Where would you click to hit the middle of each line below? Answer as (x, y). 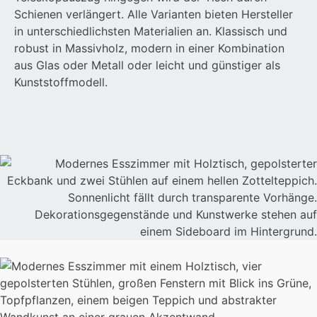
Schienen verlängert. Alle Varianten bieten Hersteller (154, 14)
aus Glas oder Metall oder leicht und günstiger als (147, 65)
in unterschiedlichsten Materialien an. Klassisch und (151, 31)
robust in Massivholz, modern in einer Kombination (149, 48)
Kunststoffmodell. (61, 82)
